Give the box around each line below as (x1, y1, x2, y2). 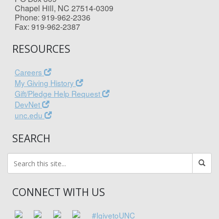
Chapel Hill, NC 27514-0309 (15, 2, 113, 14)
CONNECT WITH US (12, 185, 105, 199)
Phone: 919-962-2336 (15, 12, 90, 23)
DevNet (15, 99, 42, 109)
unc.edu (15, 109, 44, 120)
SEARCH (12, 131, 50, 145)
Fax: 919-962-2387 (15, 21, 80, 32)
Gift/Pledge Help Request (15, 88, 102, 99)
